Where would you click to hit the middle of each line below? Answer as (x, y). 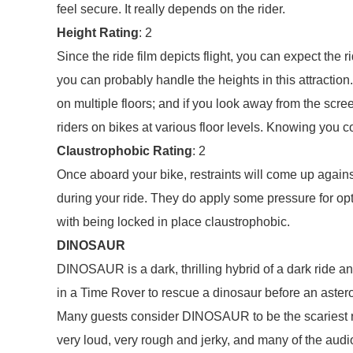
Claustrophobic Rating (124, 151)
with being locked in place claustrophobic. (173, 222)
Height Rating (98, 33)
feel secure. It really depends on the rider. (171, 9)
